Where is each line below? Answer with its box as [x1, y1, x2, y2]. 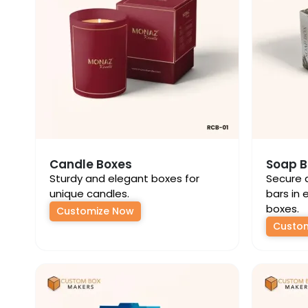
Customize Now [56, 204, 134, 218]
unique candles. [49, 186, 129, 201]
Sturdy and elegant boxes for [49, 171, 199, 186]
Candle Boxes [49, 156, 132, 173]
